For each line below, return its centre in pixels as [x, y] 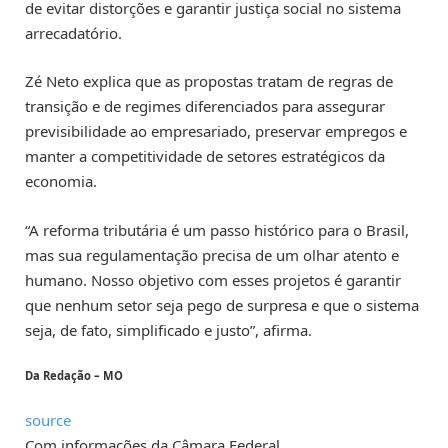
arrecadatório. [73, 33]
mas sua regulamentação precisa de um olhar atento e [212, 254]
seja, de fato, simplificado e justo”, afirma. [168, 329]
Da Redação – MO [74, 375]
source [48, 419]
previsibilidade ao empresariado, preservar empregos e [216, 131]
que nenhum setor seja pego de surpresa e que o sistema [222, 304]
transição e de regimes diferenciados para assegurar [205, 106]
